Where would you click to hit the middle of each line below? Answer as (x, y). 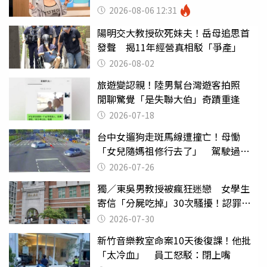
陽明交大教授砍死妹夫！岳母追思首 (173, 32)
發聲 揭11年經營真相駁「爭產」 (169, 47)
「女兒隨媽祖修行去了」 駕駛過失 (173, 150)
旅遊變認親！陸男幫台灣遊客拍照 (173, 84)
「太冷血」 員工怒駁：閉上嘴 (164, 254)
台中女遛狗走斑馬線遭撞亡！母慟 (169, 136)
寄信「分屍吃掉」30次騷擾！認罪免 (174, 202)
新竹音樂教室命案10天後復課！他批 (174, 240)
